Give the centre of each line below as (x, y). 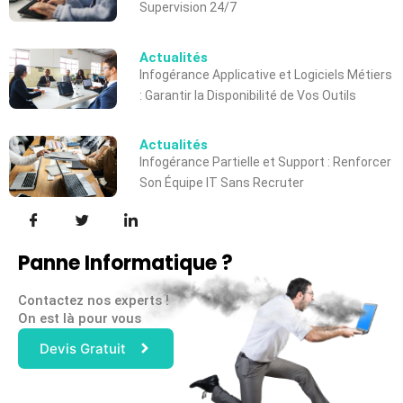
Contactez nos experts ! (94, 300)
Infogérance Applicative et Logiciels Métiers (266, 74)
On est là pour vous (80, 318)
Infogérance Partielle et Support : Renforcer (265, 162)
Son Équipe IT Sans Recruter (222, 183)
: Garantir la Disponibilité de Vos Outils (248, 95)
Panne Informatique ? (125, 263)
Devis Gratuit (82, 348)
